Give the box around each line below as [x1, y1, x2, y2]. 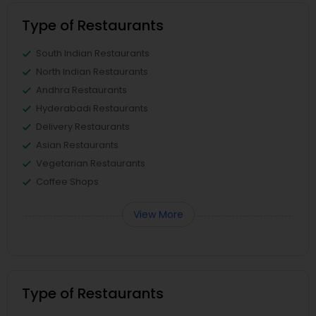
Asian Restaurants [36, 138, 119, 152]
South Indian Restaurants [36, 47, 150, 60]
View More [133, 207, 183, 221]
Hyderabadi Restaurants [36, 102, 148, 115]
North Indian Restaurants [36, 65, 148, 78]
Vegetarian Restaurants [36, 157, 145, 170]
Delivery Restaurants [36, 120, 130, 133]
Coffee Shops [36, 175, 99, 188]
